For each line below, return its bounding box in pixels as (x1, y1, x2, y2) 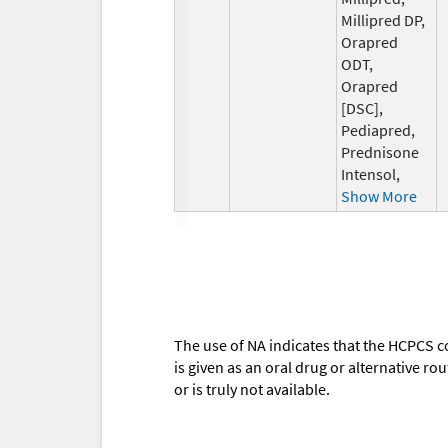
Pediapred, (341, 119, 415, 140)
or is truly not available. (174, 379, 330, 400)
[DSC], (341, 97, 383, 118)
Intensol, (341, 163, 400, 184)
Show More (341, 185, 417, 206)
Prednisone (341, 141, 419, 162)
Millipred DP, (341, 9, 425, 30)
